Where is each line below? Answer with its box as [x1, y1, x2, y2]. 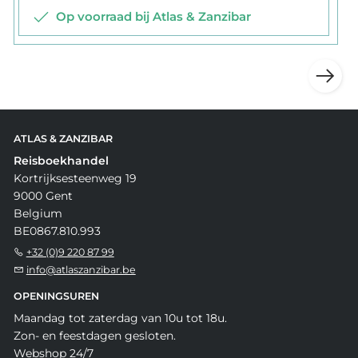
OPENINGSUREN [13, 290, 99, 303]
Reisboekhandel [13, 153, 109, 169]
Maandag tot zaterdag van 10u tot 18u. [13, 311, 227, 326]
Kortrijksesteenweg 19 [13, 171, 137, 186]
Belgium [13, 206, 62, 221]
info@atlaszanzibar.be [26, 264, 136, 276]
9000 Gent [13, 189, 73, 204]
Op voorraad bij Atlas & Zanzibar [49, 9, 251, 25]
